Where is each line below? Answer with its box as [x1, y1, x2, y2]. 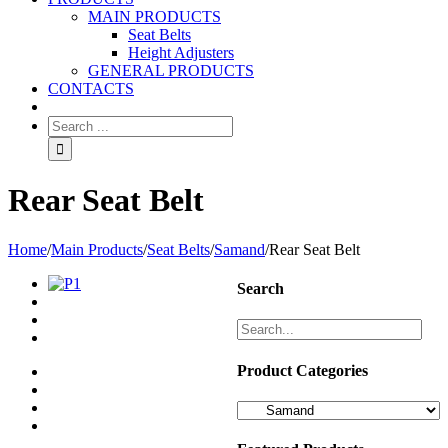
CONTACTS [48, 80, 134, 97]
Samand [214, 240, 265, 258]
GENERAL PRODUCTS [88, 62, 254, 79]
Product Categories [237, 361, 368, 379]
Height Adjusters [128, 44, 234, 61]
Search [237, 280, 284, 298]
